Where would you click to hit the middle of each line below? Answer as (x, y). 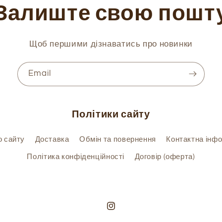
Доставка (52, 140)
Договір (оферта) (165, 157)
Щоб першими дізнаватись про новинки (111, 44)
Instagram (124, 212)
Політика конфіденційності (76, 157)
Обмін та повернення (117, 140)
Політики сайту (111, 114)
